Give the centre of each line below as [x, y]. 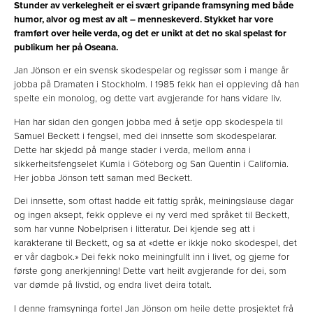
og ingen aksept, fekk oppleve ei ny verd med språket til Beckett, [152, 216]
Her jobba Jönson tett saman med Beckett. [103, 178]
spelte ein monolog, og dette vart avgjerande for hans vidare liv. [148, 99]
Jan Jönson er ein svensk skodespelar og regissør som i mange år [151, 71]
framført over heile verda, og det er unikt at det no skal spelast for [150, 33]
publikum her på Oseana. [66, 47]
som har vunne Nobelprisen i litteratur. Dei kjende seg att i [134, 230]
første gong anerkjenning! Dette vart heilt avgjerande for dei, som [150, 271]
